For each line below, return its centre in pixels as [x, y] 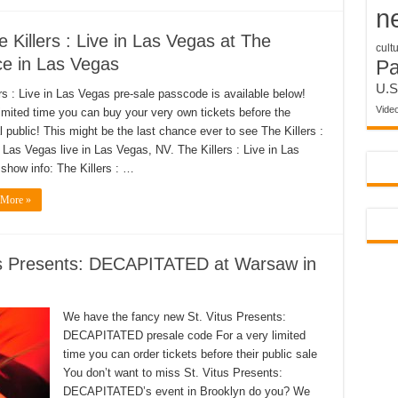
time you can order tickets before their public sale [190, 354]
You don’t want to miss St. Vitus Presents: [172, 373]
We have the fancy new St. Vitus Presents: [174, 317]
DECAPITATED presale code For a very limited [184, 335]
